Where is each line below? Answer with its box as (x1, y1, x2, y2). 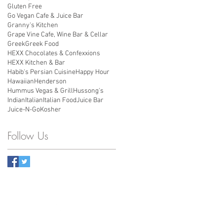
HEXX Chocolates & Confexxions (7, 49, 100, 58)
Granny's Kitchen (7, 21, 58, 30)
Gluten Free (7, 2, 42, 11)
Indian (7, 96, 25, 105)
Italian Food (43, 96, 76, 105)
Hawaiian (7, 77, 34, 86)
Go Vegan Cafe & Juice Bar (7, 12, 83, 21)
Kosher (40, 106, 61, 114)
